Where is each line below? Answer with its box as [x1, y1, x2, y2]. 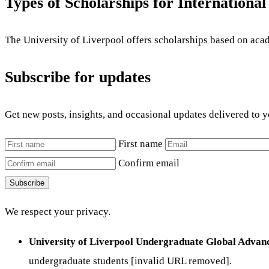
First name [118, 138, 163, 150]
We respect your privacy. [5, 206, 110, 218]
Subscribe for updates [5, 68, 151, 86]
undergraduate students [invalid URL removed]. [29, 255, 232, 267]
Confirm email [118, 157, 180, 169]
